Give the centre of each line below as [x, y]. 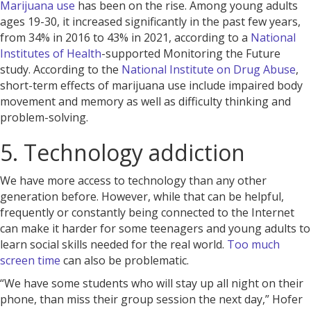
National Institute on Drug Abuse [209, 69]
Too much [253, 244]
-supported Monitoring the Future [191, 53]
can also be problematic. [125, 260]
